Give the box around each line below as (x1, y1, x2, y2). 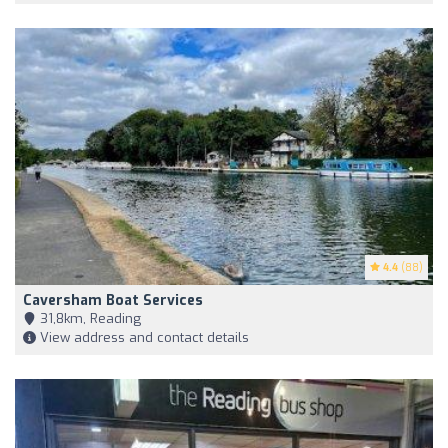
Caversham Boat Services (23, 291, 203, 311)
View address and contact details (36, 329, 249, 347)
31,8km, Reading (36, 310, 141, 328)
